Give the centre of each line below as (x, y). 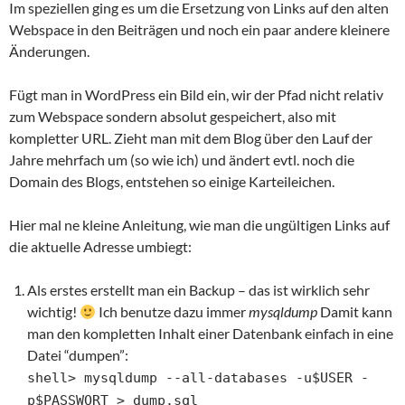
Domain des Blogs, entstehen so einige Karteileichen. (172, 181)
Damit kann (355, 311)
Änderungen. (49, 51)
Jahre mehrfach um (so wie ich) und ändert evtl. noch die (182, 160)
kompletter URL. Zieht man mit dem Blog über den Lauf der (191, 138)
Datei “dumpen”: (78, 355)
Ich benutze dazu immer (173, 311)
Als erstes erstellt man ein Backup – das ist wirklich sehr (198, 290)
